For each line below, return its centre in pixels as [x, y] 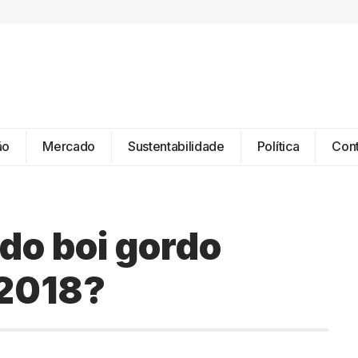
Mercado [69, 146]
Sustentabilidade [176, 146]
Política [278, 146]
